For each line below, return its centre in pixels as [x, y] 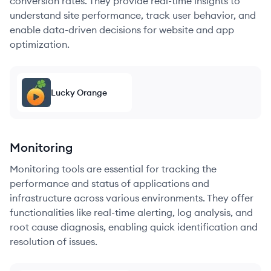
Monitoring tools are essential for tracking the [113, 169]
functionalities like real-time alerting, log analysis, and [131, 212]
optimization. [40, 44]
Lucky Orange [79, 93]
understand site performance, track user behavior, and [133, 15]
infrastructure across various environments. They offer [132, 198]
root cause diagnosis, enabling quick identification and [134, 227]
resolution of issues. [54, 241]
